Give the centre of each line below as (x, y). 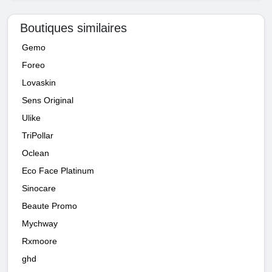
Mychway (40, 224)
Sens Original (48, 100)
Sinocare (39, 189)
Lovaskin (39, 83)
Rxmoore (39, 241)
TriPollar (38, 136)
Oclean (36, 153)
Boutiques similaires (73, 28)
